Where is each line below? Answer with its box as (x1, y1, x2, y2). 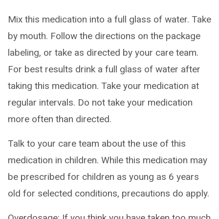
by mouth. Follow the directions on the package (8, 30, 200, 42)
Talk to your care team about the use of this (8, 138, 186, 149)
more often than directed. (8, 113, 111, 125)
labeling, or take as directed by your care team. (8, 47, 198, 58)
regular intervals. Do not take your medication (8, 97, 193, 108)
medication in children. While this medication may (8, 154, 207, 166)
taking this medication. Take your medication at (8, 80, 199, 91)
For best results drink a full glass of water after (8, 64, 200, 75)
